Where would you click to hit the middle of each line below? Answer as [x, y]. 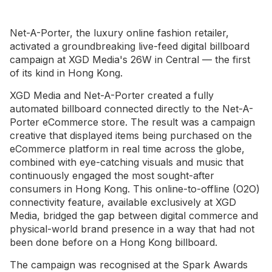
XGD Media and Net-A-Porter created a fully [112, 95]
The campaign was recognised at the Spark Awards [129, 265]
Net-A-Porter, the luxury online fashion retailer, [119, 33]
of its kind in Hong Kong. [66, 73]
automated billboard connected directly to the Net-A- [131, 109]
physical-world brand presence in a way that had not [132, 229]
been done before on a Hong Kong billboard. [114, 242]
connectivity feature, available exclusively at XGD [123, 202]
